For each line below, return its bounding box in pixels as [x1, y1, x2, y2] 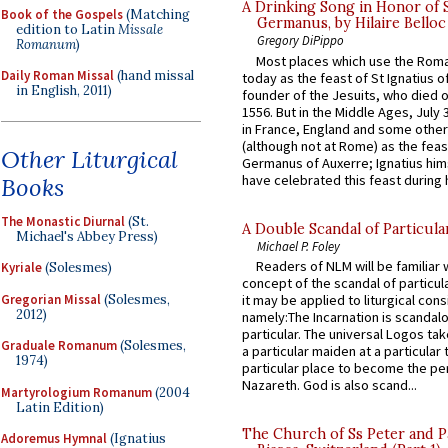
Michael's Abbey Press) [16, 227, 158, 245]
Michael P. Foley [257, 237, 340, 254]
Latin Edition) [16, 398, 104, 416]
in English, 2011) [16, 82, 112, 99]
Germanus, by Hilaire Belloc [257, 14, 446, 33]
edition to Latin [16, 20, 118, 38]
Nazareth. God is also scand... [242, 376, 417, 395]
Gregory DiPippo [257, 32, 344, 49]
